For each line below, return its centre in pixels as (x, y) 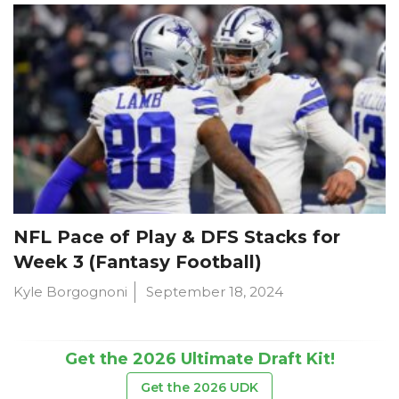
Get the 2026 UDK (199, 387)
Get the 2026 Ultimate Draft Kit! (199, 358)
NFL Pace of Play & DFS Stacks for (177, 236)
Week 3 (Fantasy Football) (138, 261)
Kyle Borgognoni (70, 291)
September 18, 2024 (215, 291)
